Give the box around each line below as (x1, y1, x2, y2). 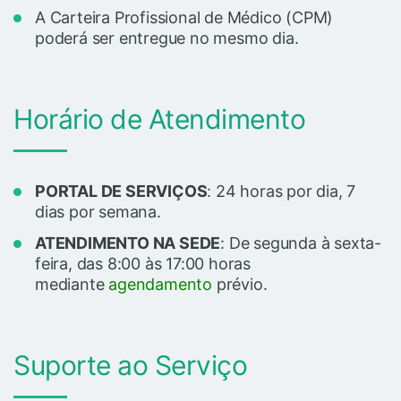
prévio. (212, 274, 268, 294)
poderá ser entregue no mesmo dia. (35, 28, 299, 47)
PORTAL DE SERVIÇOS (35, 181, 208, 200)
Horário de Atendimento (13, 102, 305, 135)
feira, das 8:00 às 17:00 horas (35, 253, 252, 273)
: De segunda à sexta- (220, 233, 382, 252)
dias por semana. (35, 201, 161, 221)
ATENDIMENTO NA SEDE (35, 233, 221, 252)
